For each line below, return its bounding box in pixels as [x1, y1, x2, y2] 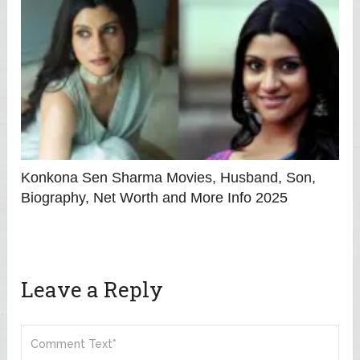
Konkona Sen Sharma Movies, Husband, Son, [21, 169, 317, 186]
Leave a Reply [21, 275, 164, 303]
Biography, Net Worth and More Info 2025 [21, 189, 288, 206]
